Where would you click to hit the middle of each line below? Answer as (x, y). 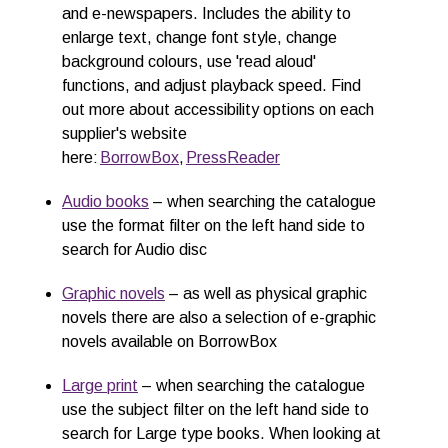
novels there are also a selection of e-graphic (219, 317)
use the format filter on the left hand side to (213, 225)
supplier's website (124, 133)
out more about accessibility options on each (218, 109)
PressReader (233, 157)
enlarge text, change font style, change (199, 37)
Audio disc (171, 249)
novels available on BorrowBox (169, 341)
